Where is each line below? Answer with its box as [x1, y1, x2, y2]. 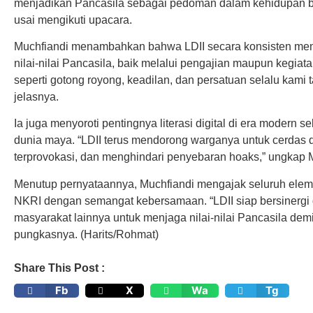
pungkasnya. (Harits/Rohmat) [14, 228, 159, 240]
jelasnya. [14, 90, 59, 103]
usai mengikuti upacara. [14, 13, 132, 26]
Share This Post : [14, 262, 105, 275]
